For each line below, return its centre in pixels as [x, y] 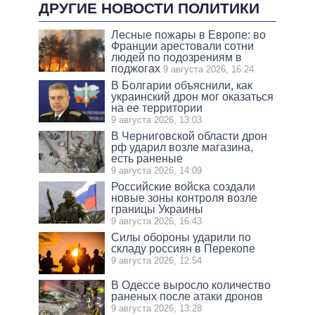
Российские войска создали [184, 187]
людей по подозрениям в [177, 58]
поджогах [136, 69]
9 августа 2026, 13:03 [157, 120]
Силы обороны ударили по [181, 238]
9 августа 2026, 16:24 [209, 70]
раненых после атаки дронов [187, 297]
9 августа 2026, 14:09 [157, 171]
